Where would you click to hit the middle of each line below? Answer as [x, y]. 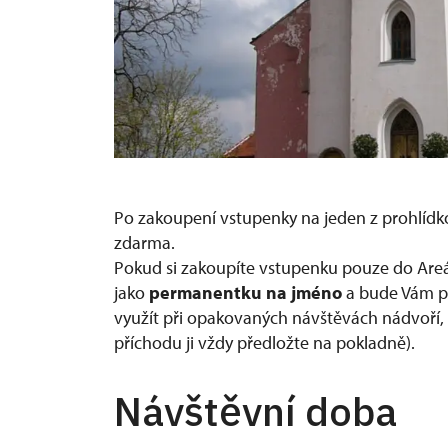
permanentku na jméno [247, 292]
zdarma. [144, 242]
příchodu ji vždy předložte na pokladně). [266, 342]
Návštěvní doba [255, 410]
